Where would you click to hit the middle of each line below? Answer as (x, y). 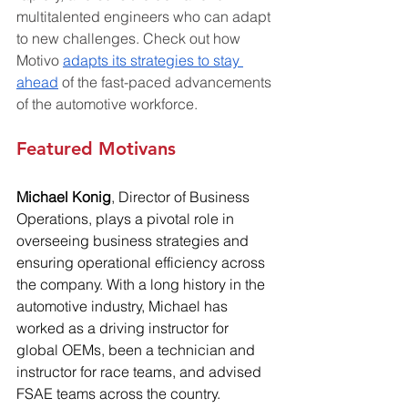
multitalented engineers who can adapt (145, 16)
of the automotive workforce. (107, 103)
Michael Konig (64, 196)
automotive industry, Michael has (124, 306)
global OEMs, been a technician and (138, 349)
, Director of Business (182, 196)
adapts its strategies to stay (153, 60)
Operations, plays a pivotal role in (127, 218)
